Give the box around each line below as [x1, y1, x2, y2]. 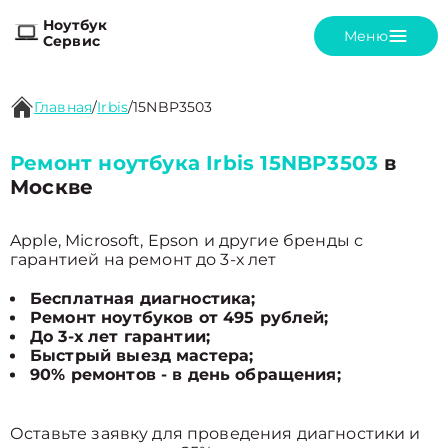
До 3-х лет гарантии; [30, 327, 210, 346]
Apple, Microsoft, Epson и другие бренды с [10, 231, 364, 250]
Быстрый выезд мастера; [30, 346, 254, 365]
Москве [10, 175, 94, 199]
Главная [34, 98, 93, 116]
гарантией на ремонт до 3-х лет [10, 250, 277, 269]
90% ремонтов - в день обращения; [30, 365, 341, 384]
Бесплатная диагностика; [30, 289, 256, 308]
